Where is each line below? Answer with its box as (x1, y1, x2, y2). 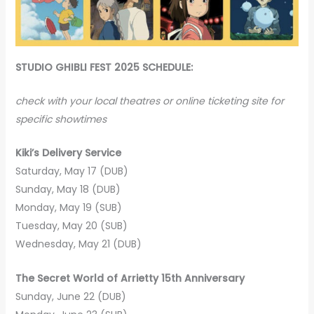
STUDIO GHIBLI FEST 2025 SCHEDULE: (15, 60, 193, 74)
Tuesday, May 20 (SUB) (15, 219, 128, 233)
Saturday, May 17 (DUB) (15, 164, 128, 179)
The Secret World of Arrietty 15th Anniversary (15, 271, 245, 285)
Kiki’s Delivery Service (15, 146, 121, 161)
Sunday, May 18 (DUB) (15, 182, 121, 197)
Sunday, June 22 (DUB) (15, 289, 126, 303)
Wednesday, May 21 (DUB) (15, 237, 142, 252)
